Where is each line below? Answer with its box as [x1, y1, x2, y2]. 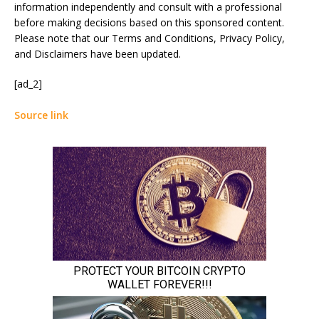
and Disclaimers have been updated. [14, 47, 181, 61]
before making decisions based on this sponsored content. [14, 16, 284, 30]
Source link [14, 108, 68, 122]
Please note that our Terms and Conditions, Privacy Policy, [14, 31, 285, 46]
